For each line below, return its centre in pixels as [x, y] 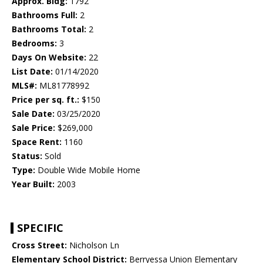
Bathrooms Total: [49, 29]
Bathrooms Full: [45, 15]
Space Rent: [37, 142]
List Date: [32, 72]
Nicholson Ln [93, 245]
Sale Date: [33, 114]
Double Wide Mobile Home [88, 170]
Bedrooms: [34, 43]
